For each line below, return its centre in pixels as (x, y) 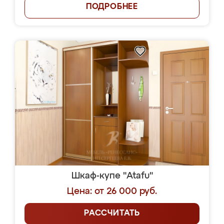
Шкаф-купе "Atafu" (112, 176)
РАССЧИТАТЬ (112, 213)
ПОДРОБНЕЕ (112, 7)
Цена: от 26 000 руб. (112, 191)
